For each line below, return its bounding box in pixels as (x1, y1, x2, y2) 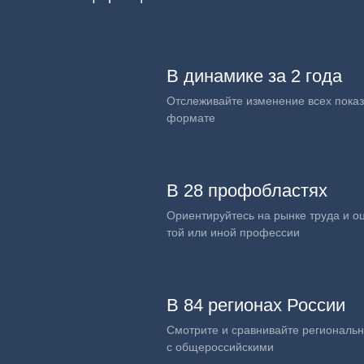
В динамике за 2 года (167, 66, 342, 86)
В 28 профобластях (167, 180, 327, 201)
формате (167, 111, 215, 124)
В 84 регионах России (167, 295, 345, 315)
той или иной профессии (167, 226, 300, 239)
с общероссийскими (167, 340, 274, 353)
